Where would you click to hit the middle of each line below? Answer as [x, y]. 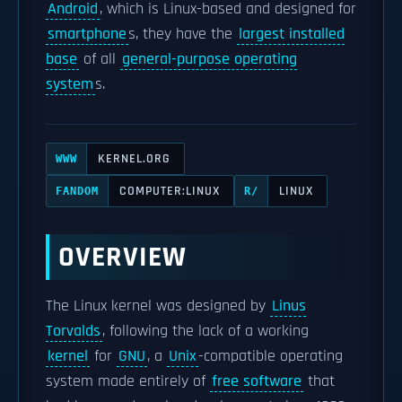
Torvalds [73, 331]
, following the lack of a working [205, 331]
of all [100, 59]
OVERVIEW [122, 257]
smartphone [87, 34]
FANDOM [77, 191]
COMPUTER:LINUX [170, 191]
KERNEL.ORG [134, 158]
